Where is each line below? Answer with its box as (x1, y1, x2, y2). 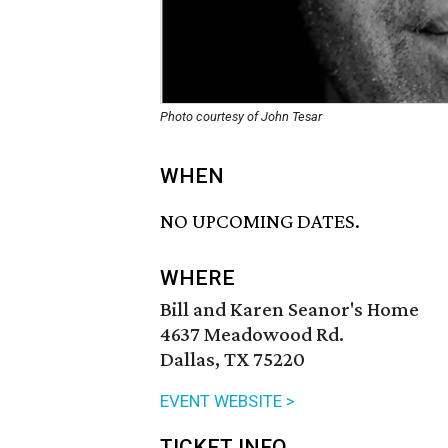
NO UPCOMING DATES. (160, 209, 360, 234)
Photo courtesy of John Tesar (160, 109, 322, 124)
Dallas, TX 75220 (160, 347, 305, 372)
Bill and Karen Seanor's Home (160, 297, 419, 322)
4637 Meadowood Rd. (160, 322, 344, 347)
